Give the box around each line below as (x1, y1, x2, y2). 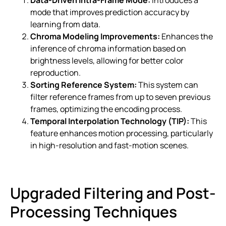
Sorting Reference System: (30, 79, 137, 90)
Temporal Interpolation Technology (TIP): (30, 115, 189, 127)
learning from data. (30, 18, 100, 30)
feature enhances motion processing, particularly (30, 127, 213, 139)
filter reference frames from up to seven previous (30, 91, 210, 102)
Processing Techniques (10, 201, 177, 222)
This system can (137, 79, 198, 90)
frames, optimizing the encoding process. (30, 103, 182, 115)
